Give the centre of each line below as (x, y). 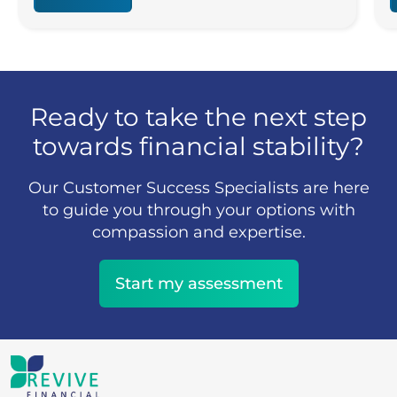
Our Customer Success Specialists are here (198, 188)
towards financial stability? (198, 147)
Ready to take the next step (198, 117)
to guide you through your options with (198, 210)
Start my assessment (198, 284)
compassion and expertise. (198, 233)
